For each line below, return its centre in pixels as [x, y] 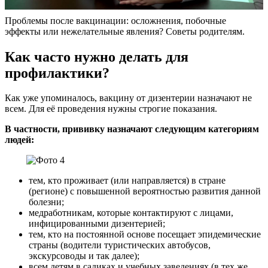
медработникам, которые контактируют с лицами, [131, 213]
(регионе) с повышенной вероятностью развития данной [145, 191]
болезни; [46, 202]
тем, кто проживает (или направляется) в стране [127, 181]
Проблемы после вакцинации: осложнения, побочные [115, 20]
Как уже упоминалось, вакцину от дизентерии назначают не [128, 98]
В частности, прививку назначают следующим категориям [132, 129]
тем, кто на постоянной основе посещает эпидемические [145, 234]
